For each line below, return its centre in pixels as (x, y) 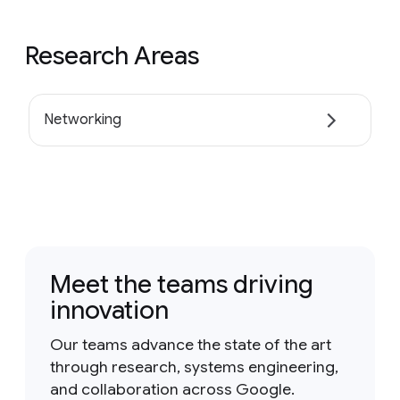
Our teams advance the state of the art (191, 344)
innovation (109, 310)
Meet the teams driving (182, 284)
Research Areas (112, 56)
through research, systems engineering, (194, 367)
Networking (83, 120)
